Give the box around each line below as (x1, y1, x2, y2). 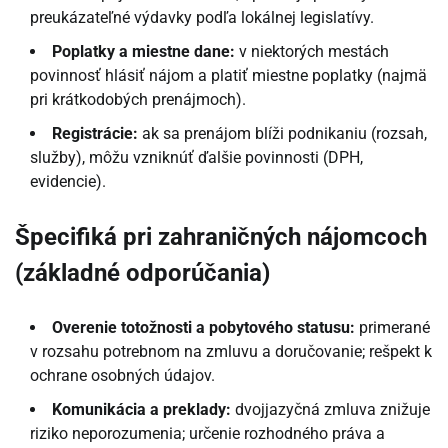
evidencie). (30, 172, 106, 192)
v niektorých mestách (235, 42, 389, 62)
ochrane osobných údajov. (30, 365, 215, 385)
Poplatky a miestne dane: (52, 42, 235, 62)
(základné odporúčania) (15, 258, 270, 287)
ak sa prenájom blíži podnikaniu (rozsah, (138, 124, 427, 144)
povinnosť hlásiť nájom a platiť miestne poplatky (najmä (30, 66, 427, 86)
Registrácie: (52, 124, 138, 144)
